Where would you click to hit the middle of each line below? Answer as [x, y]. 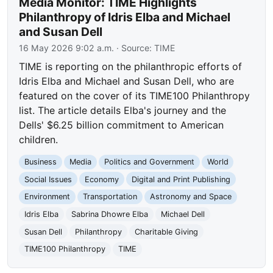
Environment [48, 197]
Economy [101, 179]
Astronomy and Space [190, 197]
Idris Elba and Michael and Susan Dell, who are [127, 81]
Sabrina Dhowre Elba [109, 214]
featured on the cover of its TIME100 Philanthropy [135, 96]
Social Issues [48, 179]
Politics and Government [149, 162]
